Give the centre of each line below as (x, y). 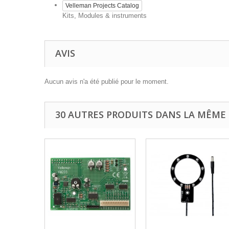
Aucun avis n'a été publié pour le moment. (107, 82)
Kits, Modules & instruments (105, 16)
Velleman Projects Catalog (102, 6)
